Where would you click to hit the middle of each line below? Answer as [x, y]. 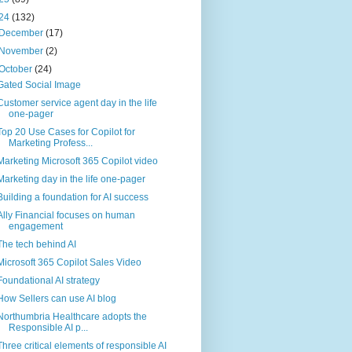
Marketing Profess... [50, 143]
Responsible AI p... [48, 328]
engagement [35, 226]
